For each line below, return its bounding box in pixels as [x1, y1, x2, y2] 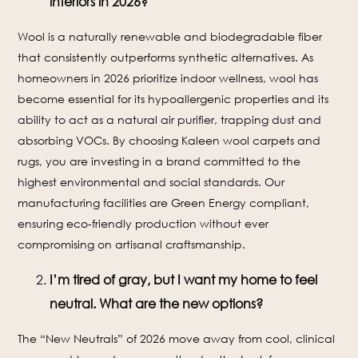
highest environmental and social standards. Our [18, 175, 285, 189]
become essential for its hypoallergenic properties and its [18, 92, 329, 105]
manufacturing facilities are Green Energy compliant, [18, 196, 310, 209]
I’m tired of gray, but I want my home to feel [50, 272, 318, 288]
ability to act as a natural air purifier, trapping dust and [18, 113, 322, 126]
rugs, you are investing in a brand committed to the [18, 154, 301, 168]
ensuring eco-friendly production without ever [18, 217, 269, 230]
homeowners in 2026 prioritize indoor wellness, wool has [18, 71, 319, 85]
